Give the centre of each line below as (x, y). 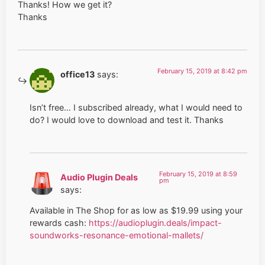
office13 (77, 74)
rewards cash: (59, 222)
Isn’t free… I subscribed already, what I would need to (136, 108)
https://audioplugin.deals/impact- (155, 222)
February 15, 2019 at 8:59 (198, 174)
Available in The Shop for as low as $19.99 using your (136, 210)
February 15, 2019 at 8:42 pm (202, 71)
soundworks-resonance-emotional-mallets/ (117, 235)
